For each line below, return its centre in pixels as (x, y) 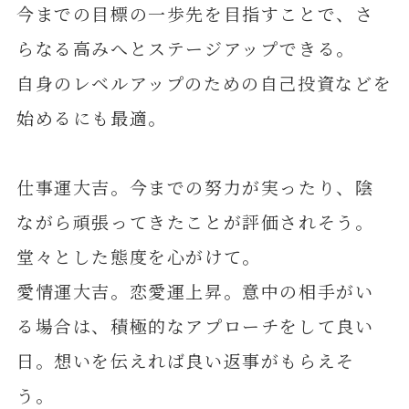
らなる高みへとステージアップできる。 (185, 47)
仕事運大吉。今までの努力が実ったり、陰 (195, 186)
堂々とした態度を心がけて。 (138, 256)
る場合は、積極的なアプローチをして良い (195, 325)
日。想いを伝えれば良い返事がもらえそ (185, 360)
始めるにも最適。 (91, 117)
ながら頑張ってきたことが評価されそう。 (195, 221)
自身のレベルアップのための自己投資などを (204, 82)
